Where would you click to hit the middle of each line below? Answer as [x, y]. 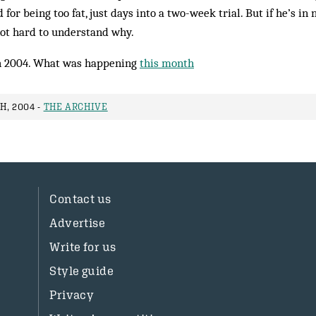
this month [167, 63]
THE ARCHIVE [75, 107]
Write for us [83, 247]
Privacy [72, 295]
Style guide [81, 271]
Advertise [78, 223]
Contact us [80, 199]
